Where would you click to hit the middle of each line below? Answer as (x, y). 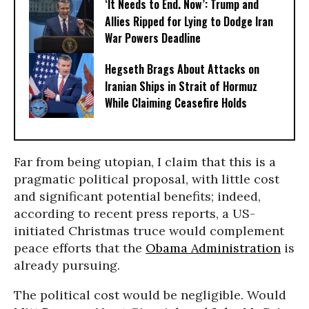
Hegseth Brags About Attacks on (182, 69)
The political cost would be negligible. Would (150, 295)
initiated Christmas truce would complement (149, 231)
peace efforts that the (80, 248)
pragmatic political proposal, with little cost (147, 179)
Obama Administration (213, 248)
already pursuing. (67, 265)
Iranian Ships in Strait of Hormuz (181, 87)
